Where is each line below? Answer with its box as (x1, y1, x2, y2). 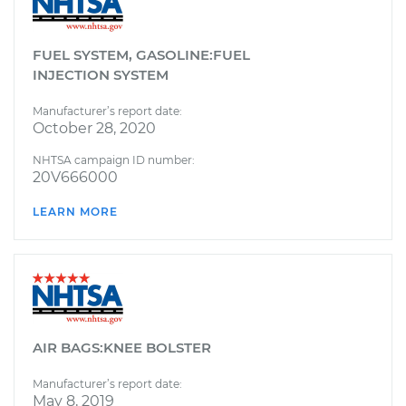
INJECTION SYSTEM (33, 65, 169, 83)
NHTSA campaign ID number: (33, 152, 195, 167)
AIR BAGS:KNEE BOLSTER (33, 338, 211, 356)
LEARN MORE (33, 204, 118, 218)
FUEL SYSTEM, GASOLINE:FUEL (33, 45, 250, 63)
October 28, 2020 (33, 119, 156, 137)
